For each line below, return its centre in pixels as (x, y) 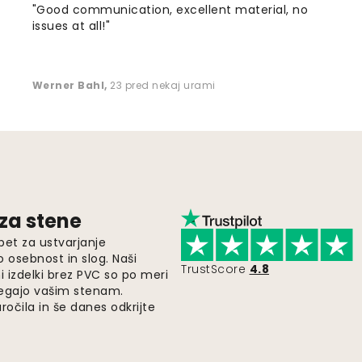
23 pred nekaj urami (163, 86)
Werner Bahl (68, 86)
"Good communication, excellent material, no (170, 10)
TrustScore (213, 269)
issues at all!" (71, 26)
